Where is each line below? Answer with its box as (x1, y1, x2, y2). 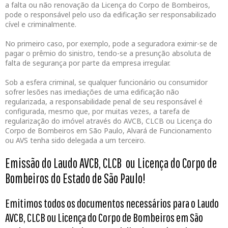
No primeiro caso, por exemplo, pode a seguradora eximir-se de (5, 39, 217, 49)
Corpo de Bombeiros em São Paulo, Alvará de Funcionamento (5, 126, 212, 136)
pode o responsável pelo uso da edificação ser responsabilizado (5, 10, 216, 20)
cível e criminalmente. (5, 19, 76, 30)
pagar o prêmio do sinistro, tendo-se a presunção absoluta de (5, 48, 211, 59)
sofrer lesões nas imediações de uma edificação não (5, 87, 179, 97)
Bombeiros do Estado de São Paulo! (5, 170, 146, 186)
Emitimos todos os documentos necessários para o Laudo (5, 196, 219, 211)
